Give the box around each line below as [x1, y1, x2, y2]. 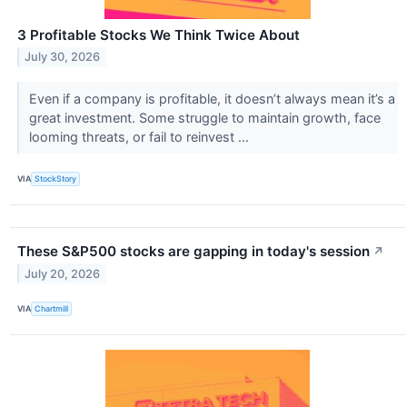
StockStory [35, 174, 77, 184]
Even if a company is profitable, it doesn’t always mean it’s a [28, 90, 395, 106]
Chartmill [35, 303, 69, 314]
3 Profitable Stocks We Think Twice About [17, 25, 300, 44]
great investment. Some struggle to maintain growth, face [28, 109, 381, 125]
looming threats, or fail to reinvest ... [28, 128, 253, 144]
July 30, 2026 [25, 50, 101, 65]
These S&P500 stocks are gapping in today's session [17, 242, 370, 260]
